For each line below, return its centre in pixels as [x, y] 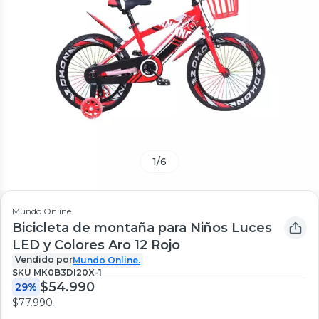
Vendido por [44, 259]
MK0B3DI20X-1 [68, 272]
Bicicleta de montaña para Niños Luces [142, 228]
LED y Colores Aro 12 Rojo [96, 245]
